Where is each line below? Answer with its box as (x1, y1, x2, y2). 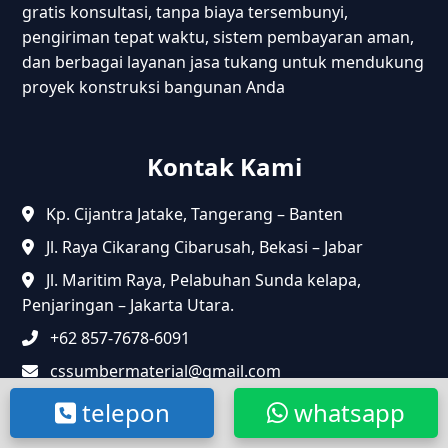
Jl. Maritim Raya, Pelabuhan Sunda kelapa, (42, 268, 362, 291)
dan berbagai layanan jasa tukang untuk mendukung (22, 50, 425, 73)
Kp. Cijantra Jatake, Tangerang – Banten (42, 202, 344, 225)
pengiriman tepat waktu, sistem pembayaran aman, (22, 25, 415, 48)
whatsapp (288, 396, 405, 429)
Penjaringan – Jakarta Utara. (22, 293, 235, 316)
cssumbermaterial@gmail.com (50, 359, 282, 382)
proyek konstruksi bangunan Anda (22, 75, 286, 98)
